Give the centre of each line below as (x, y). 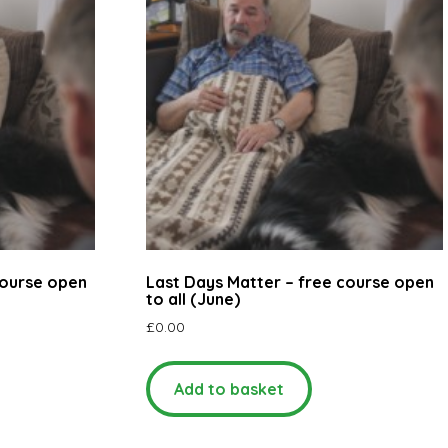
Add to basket (229, 388)
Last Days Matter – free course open (290, 281)
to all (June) (193, 298)
